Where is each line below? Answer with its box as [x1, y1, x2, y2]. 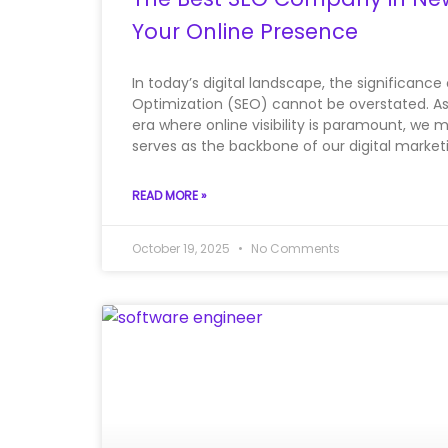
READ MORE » [132, 186, 207, 204]
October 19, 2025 [132, 239, 233, 257]
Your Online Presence [132, 16, 358, 46]
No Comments [248, 239, 340, 257]
